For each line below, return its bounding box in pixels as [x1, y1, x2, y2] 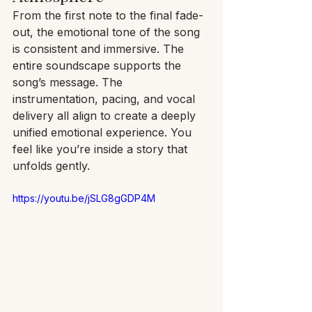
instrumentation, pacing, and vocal [13, 91, 198, 106]
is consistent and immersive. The [13, 41, 187, 56]
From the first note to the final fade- [13, 8, 203, 22]
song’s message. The [13, 75, 126, 89]
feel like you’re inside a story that [13, 141, 191, 156]
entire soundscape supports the [13, 58, 185, 72]
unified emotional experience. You [13, 125, 195, 139]
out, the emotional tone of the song [13, 24, 203, 39]
